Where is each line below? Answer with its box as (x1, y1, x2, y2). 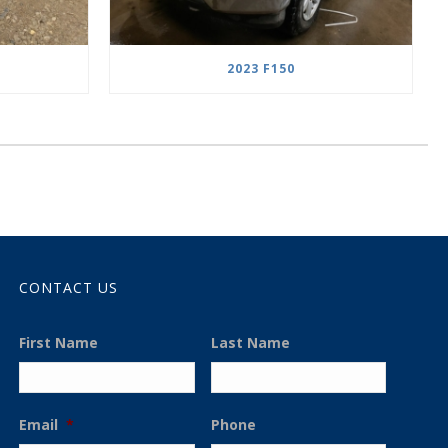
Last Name (210, 333, 290, 353)
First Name (19, 333, 99, 353)
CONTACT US (19, 278, 119, 298)
